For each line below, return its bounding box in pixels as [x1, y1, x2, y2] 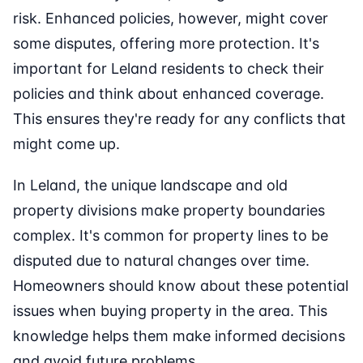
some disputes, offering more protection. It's [13, 35, 319, 53]
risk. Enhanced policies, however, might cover [13, 10, 328, 28]
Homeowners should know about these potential [13, 277, 348, 295]
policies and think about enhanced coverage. [13, 85, 324, 103]
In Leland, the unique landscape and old [13, 177, 288, 194]
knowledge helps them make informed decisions [13, 327, 345, 345]
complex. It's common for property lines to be [13, 227, 328, 245]
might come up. [13, 135, 120, 153]
